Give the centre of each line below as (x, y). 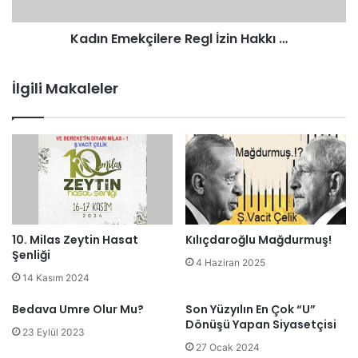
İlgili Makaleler (65, 89)
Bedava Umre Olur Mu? (78, 310)
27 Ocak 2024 (228, 348)
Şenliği (31, 255)
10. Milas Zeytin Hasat (75, 240)
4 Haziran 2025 (231, 263)
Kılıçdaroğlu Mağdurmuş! (259, 240)
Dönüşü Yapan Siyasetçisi (261, 325)
